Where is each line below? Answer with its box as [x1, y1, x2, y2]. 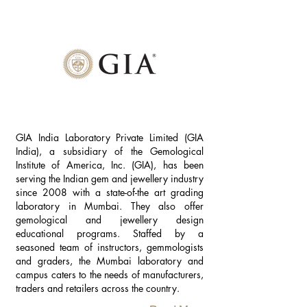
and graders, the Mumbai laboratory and [16, 254, 204, 267]
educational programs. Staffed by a [16, 227, 204, 240]
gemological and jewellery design [16, 213, 204, 226]
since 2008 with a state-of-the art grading [16, 186, 204, 199]
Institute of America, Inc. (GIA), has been [16, 158, 204, 171]
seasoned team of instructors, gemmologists [16, 241, 204, 254]
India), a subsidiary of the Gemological [16, 145, 204, 158]
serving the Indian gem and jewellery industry [16, 172, 204, 185]
